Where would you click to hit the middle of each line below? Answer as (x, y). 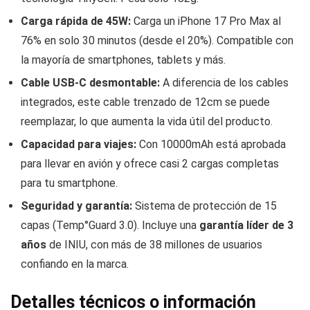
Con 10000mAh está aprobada (211, 145)
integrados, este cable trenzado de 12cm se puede (145, 102)
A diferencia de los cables (224, 83)
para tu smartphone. (69, 183)
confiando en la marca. (75, 264)
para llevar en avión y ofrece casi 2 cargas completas (150, 164)
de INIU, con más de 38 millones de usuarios (154, 245)
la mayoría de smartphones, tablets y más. (123, 60)
